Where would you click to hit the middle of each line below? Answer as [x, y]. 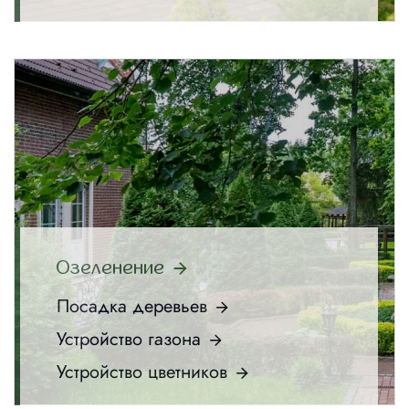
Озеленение [110, 267]
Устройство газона [129, 339]
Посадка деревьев [132, 306]
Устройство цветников [142, 372]
